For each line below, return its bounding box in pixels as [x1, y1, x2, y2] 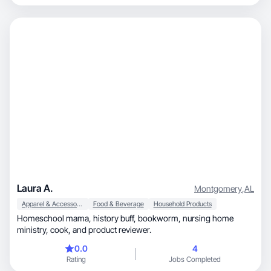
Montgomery [194, 183, 242, 194]
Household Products [153, 200, 212, 208]
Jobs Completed [169, 255, 221, 264]
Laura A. [17, 182, 53, 194]
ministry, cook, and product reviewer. [73, 224, 151, 235]
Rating [67, 255, 86, 264]
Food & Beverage [93, 200, 144, 208]
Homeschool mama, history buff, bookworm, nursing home [17, 213, 93, 223]
